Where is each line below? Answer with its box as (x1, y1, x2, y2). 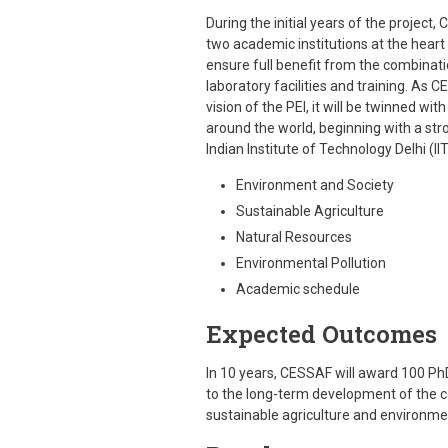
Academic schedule (235, 281, 360, 297)
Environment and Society (235, 177, 394, 193)
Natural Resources (235, 229, 352, 245)
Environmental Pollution (235, 255, 386, 271)
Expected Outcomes (205, 318, 437, 350)
